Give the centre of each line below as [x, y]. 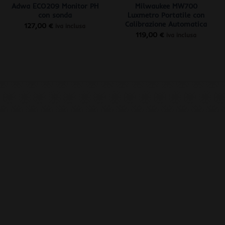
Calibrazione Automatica [166, 24]
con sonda [55, 15]
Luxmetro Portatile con [166, 15]
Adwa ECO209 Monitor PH [55, 6]
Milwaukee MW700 [166, 6]
